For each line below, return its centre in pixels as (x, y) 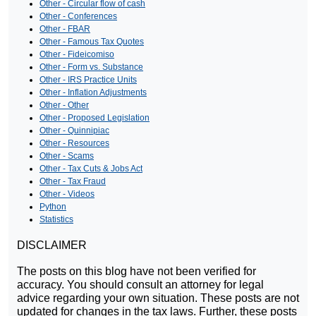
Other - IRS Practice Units (88, 80)
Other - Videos (67, 194)
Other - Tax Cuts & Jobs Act (91, 169)
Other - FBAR (65, 29)
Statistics (56, 220)
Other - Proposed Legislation (95, 118)
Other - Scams (67, 156)
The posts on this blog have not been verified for (136, 272)
